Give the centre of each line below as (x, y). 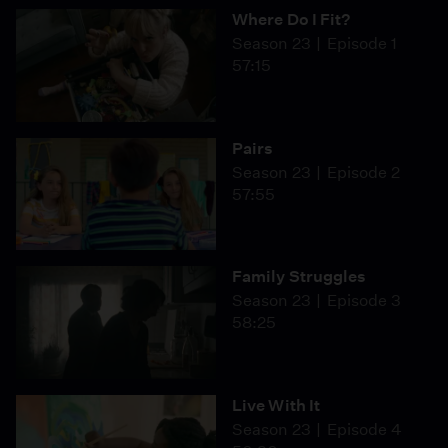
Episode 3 (363, 301)
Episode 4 (364, 429)
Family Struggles (299, 277)
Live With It (276, 405)
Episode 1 (361, 44)
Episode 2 (363, 172)
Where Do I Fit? (291, 20)
